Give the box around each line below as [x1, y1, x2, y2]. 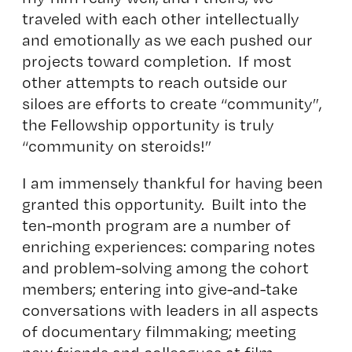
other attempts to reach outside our [21, 71, 288, 92]
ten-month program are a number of [21, 214, 291, 235]
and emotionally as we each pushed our [21, 29, 313, 49]
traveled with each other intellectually [21, 8, 299, 28]
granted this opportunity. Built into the [21, 193, 306, 214]
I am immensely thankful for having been [21, 172, 323, 192]
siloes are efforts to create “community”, [21, 93, 322, 113]
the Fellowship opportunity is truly [21, 114, 274, 134]
